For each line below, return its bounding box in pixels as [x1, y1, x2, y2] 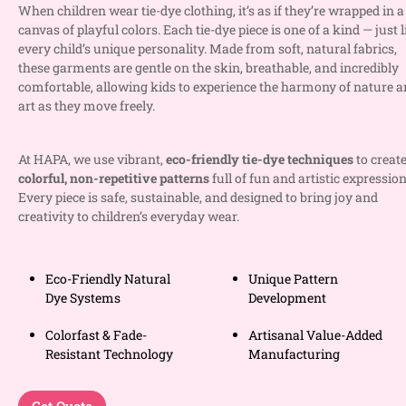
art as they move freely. [18, 97, 155, 114]
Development [248, 289, 326, 306]
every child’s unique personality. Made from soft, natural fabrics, [18, 40, 397, 57]
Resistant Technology [45, 345, 173, 362]
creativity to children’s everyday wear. [18, 208, 239, 225]
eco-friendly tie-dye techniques [166, 150, 353, 168]
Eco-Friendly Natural [45, 270, 170, 287]
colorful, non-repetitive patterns [18, 169, 209, 187]
